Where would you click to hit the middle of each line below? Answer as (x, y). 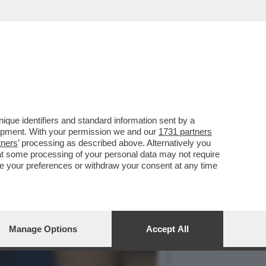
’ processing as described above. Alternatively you (114, 143)
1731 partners (185, 132)
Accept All (167, 229)
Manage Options (43, 229)
